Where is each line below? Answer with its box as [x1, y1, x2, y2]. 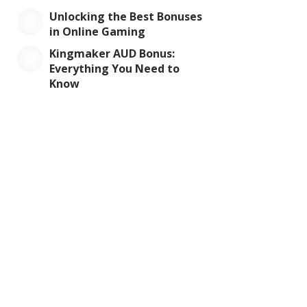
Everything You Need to [49, 61, 180, 76]
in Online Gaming [49, 24, 145, 39]
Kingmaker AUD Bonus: [49, 46, 175, 61]
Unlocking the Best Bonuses [49, 9, 202, 24]
